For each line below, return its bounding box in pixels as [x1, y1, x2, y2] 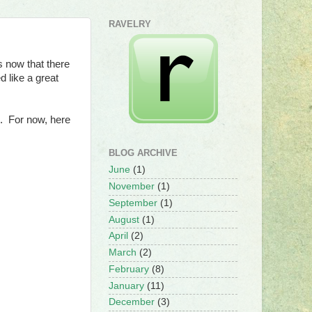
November [109, 181, 155, 192]
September [109, 197, 157, 208]
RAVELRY [109, 19, 151, 29]
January [109, 280, 144, 291]
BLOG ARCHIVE [109, 147, 178, 158]
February [109, 263, 149, 274]
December [109, 297, 155, 308]
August [109, 214, 139, 225]
